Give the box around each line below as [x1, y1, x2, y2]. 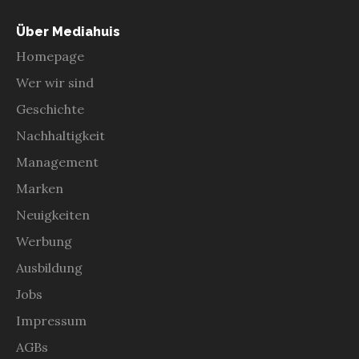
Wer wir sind [16, 75, 94, 91]
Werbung [16, 233, 72, 250]
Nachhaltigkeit [16, 127, 105, 144]
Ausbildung [16, 260, 83, 276]
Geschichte [16, 101, 84, 118]
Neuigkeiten [16, 207, 90, 224]
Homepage [16, 48, 84, 65]
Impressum [16, 313, 87, 329]
